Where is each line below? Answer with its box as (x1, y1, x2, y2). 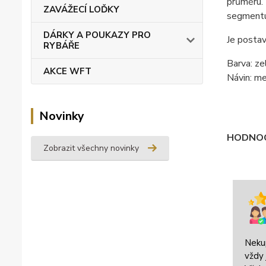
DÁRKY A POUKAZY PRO (43, 29, 151, 41)
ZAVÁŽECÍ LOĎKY (43, 4, 119, 15)
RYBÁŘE (43, 40, 80, 52)
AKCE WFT (43, 65, 91, 77)
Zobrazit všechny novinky (43, 142, 139, 154)
